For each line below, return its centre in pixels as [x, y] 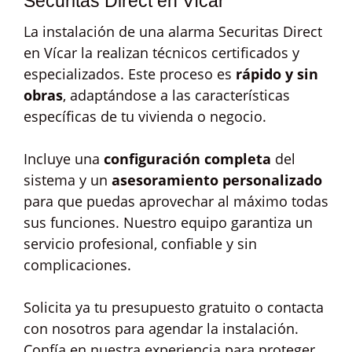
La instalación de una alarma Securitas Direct [173, 31]
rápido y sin [277, 74]
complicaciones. [77, 265]
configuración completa [187, 159]
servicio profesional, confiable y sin [140, 244]
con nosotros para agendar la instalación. [161, 328]
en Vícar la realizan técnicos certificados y [161, 53]
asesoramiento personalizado [217, 180]
